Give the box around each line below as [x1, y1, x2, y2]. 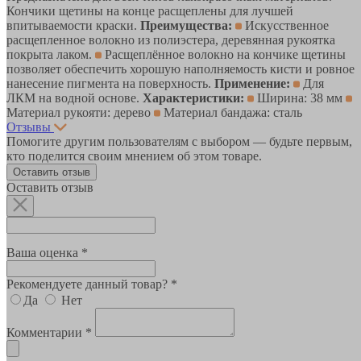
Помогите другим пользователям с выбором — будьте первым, [6, 134, 352, 148]
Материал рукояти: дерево [6, 105, 154, 119]
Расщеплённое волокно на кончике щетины [102, 47, 346, 61]
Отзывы [6, 119, 51, 134]
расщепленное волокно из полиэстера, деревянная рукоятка [6, 32, 335, 47]
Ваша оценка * [6, 245, 88, 259]
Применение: [214, 76, 290, 90]
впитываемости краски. [6, 18, 140, 32]
